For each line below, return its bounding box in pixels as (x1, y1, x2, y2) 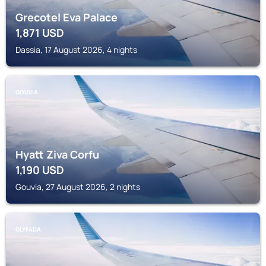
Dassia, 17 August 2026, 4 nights (15, 44, 137, 55)
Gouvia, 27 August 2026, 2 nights (15, 181, 140, 192)
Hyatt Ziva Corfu (15, 147, 99, 161)
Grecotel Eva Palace (15, 10, 118, 24)
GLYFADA (15, 225, 41, 233)
